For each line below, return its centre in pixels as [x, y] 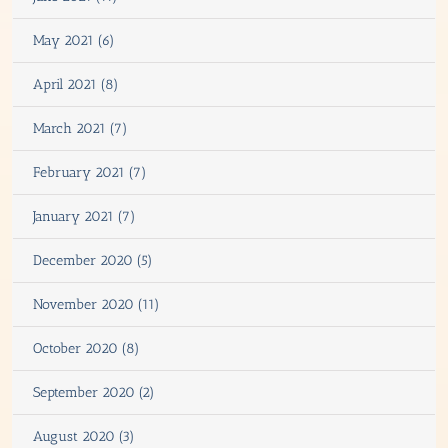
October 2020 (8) [86, 348]
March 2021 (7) [80, 128]
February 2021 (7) [90, 172]
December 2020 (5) [93, 260]
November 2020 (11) [96, 304]
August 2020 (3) [84, 436]
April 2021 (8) [76, 84]
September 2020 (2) [94, 392]
